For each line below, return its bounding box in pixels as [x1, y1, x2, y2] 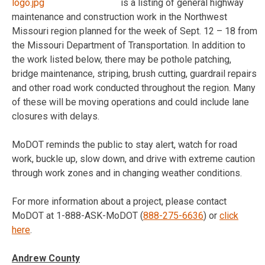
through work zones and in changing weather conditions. [12, 167, 242, 179]
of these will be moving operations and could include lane [12, 96, 249, 108]
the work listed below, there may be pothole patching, [12, 53, 231, 65]
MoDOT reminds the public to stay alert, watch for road [12, 138, 237, 150]
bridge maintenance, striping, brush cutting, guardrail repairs [12, 67, 257, 79]
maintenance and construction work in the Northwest [12, 11, 227, 22]
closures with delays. [12, 110, 99, 122]
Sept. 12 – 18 [180, 25, 235, 37]
